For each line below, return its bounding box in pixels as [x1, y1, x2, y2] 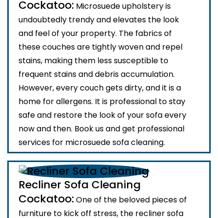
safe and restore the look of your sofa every [18, 109, 186, 121]
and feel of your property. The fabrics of [18, 28, 172, 39]
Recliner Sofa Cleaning [18, 177, 141, 193]
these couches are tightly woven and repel [18, 41, 182, 53]
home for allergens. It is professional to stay [18, 96, 185, 108]
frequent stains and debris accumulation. [18, 69, 175, 80]
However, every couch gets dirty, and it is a [18, 82, 181, 94]
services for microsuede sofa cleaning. [18, 137, 165, 148]
